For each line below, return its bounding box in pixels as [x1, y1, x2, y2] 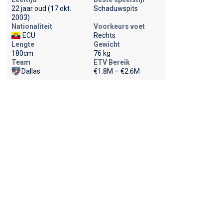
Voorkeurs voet [93, 22, 145, 30]
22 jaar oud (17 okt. [11, 4, 71, 12]
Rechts [93, 31, 115, 39]
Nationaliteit [11, 22, 52, 30]
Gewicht [93, 40, 120, 48]
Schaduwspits [93, 4, 138, 12]
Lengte [11, 40, 34, 48]
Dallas [21, 67, 40, 75]
